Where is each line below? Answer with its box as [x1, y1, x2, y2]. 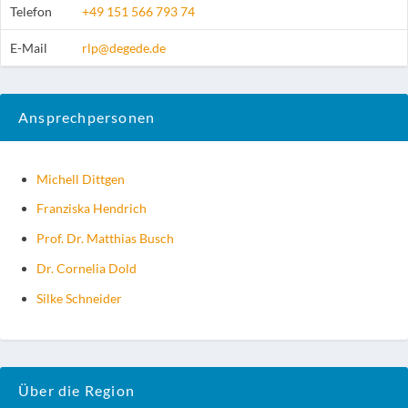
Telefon [10, 3, 52, 19]
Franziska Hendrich [36, 200, 147, 217]
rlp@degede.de [82, 39, 166, 56]
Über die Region [18, 381, 135, 399]
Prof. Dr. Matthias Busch [36, 230, 174, 247]
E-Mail [10, 39, 47, 56]
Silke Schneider [36, 290, 122, 306]
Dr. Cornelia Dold [36, 260, 137, 276]
